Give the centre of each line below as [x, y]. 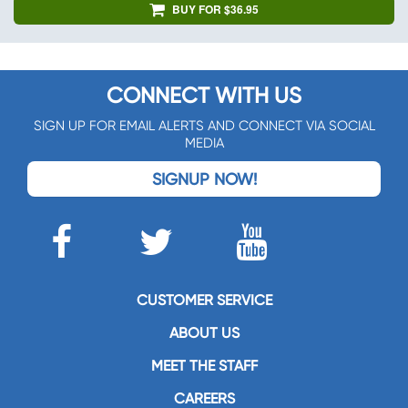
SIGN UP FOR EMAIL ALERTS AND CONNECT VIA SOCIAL [204, 126]
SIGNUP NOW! [204, 179]
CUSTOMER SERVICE [204, 301]
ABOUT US [204, 333]
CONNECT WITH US [204, 96]
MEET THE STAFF [204, 366]
